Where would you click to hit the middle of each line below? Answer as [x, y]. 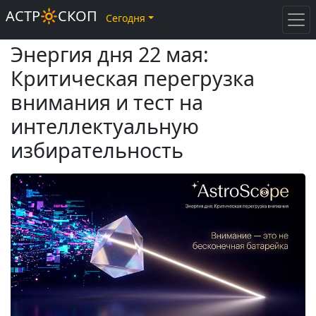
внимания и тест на [107, 102]
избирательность [97, 150]
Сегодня [126, 18]
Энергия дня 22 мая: [110, 54]
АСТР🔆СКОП [51, 16]
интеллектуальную [105, 126]
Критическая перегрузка [133, 78]
